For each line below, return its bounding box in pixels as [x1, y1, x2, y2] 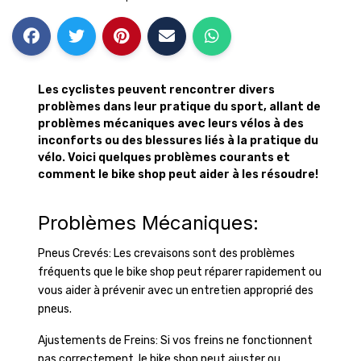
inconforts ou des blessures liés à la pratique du [38, 134, 318, 147]
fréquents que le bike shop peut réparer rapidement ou [38, 265, 322, 279]
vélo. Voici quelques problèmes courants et [38, 151, 290, 164]
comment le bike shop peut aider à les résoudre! [38, 168, 318, 181]
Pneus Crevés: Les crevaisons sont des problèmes [38, 247, 295, 260]
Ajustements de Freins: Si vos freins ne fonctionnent [38, 334, 313, 347]
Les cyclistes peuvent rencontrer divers [38, 83, 275, 97]
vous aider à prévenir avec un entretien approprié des [38, 284, 313, 297]
